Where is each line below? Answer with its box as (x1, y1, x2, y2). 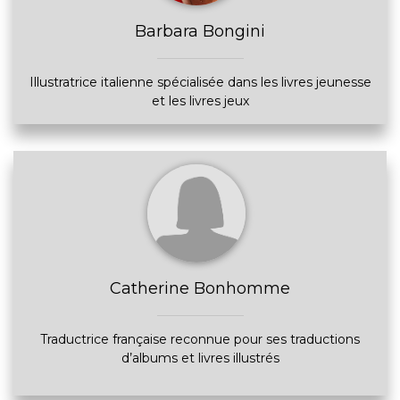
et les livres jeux (151, 93, 249, 109)
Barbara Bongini (135, 21, 265, 41)
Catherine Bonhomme (110, 279, 290, 298)
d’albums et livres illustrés (121, 350, 279, 366)
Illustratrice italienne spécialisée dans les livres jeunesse (29, 74, 371, 90)
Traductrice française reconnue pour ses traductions (40, 331, 360, 347)
